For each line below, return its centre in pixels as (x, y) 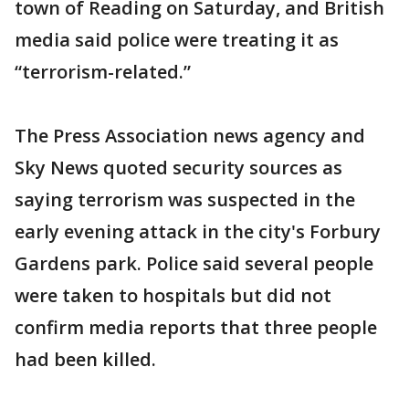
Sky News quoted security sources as (178, 168)
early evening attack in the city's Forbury (198, 231)
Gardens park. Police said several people (194, 263)
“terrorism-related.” (103, 72)
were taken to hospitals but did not (173, 295)
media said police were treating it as (177, 40)
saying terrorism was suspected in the (185, 199)
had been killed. (85, 359)
